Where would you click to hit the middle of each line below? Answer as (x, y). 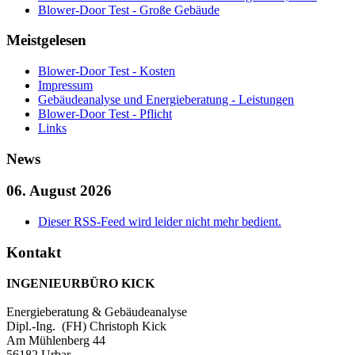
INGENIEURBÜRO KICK (80, 283)
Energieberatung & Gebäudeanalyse (97, 311)
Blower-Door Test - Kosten (107, 71)
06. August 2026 (59, 191)
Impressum (65, 85)
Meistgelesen (46, 40)
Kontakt (34, 252)
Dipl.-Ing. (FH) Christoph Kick (86, 326)
